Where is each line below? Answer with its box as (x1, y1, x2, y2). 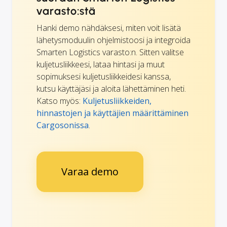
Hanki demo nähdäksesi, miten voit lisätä (36, 22, 181, 33)
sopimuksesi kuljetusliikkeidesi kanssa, (36, 70, 171, 82)
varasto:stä (36, 4, 96, 18)
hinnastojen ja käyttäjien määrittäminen (36, 107, 188, 119)
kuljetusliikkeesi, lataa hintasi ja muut (36, 58, 165, 70)
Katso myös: (36, 95, 83, 106)
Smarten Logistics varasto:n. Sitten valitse (36, 46, 184, 58)
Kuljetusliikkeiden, (83, 95, 152, 106)
